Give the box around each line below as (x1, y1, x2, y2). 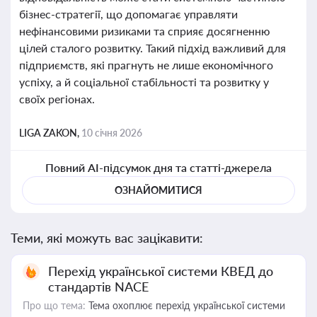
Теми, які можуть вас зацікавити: (11, 230, 203, 246)
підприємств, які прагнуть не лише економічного (19, 58, 273, 71)
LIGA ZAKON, (19, 127, 81, 139)
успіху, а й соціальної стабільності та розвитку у (19, 75, 269, 88)
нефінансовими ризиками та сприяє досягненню (19, 24, 270, 38)
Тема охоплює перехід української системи (86, 299, 285, 311)
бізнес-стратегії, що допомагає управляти (19, 7, 238, 21)
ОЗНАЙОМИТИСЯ (115, 184, 202, 196)
